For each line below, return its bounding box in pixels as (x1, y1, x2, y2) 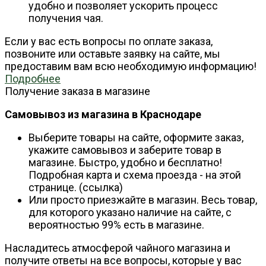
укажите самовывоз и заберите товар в (28, 144, 221, 157)
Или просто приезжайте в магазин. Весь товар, (28, 194, 257, 207)
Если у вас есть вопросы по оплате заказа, (5, 35, 213, 48)
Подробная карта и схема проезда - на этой (28, 169, 241, 182)
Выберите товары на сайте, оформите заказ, (28, 131, 243, 144)
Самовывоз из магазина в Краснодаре (5, 108, 201, 121)
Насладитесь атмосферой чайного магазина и (5, 242, 230, 255)
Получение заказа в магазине (5, 85, 150, 98)
